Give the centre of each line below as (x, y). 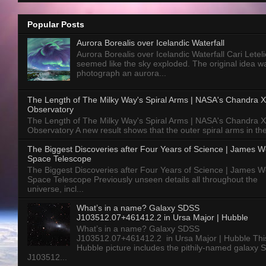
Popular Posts (56, 25)
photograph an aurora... (121, 73)
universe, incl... (56, 189)
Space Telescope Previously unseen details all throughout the (142, 179)
